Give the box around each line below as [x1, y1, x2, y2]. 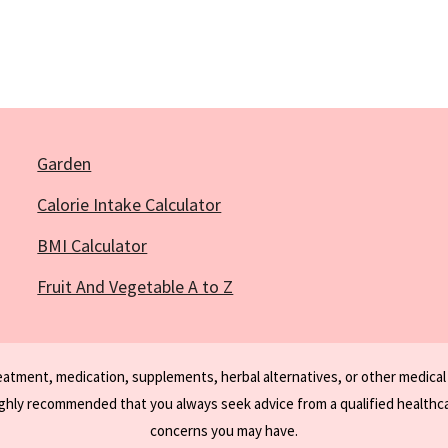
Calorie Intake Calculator [37, 193, 222, 217]
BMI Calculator [37, 234, 148, 258]
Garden [37, 152, 92, 176]
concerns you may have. [150, 421, 298, 441]
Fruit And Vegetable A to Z [37, 275, 234, 299]
